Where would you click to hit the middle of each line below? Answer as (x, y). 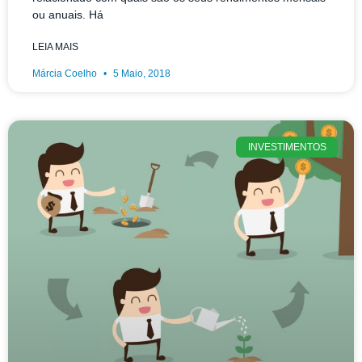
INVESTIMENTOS (287, 147)
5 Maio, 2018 (141, 73)
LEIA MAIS (55, 46)
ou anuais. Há (68, 14)
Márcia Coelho (66, 73)
